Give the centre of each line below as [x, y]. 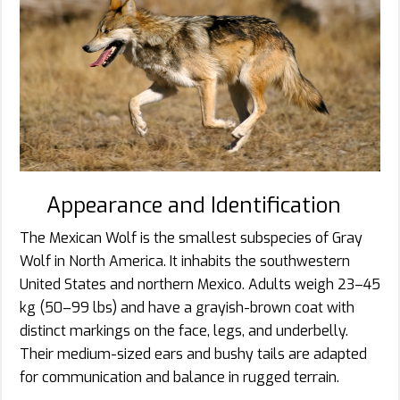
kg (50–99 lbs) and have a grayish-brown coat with [187, 308]
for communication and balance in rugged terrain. [179, 378]
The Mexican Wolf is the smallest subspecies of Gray [191, 238]
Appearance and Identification [194, 206]
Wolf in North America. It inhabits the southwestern [185, 262]
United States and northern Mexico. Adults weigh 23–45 [200, 285]
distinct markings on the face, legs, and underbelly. [184, 331]
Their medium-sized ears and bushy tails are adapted [193, 354]
